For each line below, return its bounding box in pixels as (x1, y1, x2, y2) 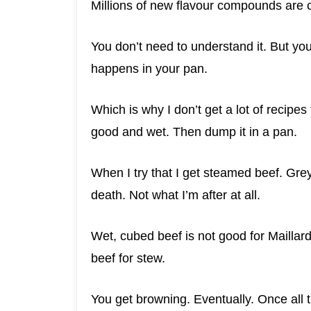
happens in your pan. (90, 62, 208, 76)
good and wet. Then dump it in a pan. (90, 125, 297, 140)
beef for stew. (90, 251, 165, 266)
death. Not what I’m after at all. (90, 188, 260, 203)
